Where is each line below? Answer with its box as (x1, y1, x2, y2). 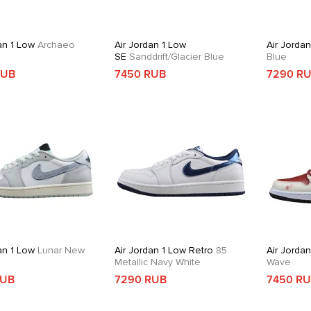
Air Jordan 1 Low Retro (115, 244, 214, 256)
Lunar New (34, 244, 85, 256)
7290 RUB (115, 273, 167, 287)
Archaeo (34, 39, 75, 51)
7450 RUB (115, 67, 167, 81)
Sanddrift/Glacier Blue (126, 51, 225, 62)
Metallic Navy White (115, 256, 201, 268)
